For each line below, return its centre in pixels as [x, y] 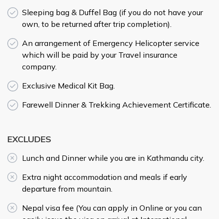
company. [39, 66]
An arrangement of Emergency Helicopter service [111, 43]
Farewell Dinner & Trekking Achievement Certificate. [117, 104]
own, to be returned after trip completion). [97, 24]
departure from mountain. [67, 188]
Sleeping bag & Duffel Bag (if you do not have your [112, 12]
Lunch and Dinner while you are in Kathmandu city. [113, 158]
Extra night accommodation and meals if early [105, 177]
